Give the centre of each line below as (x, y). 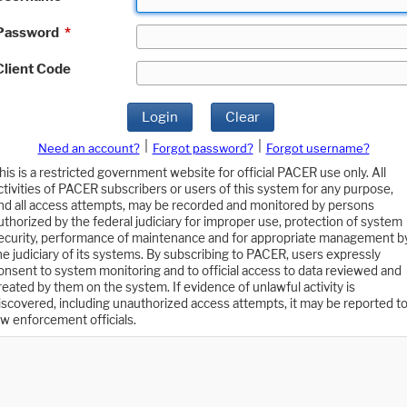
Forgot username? (318, 149)
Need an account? (89, 149)
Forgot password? (203, 149)
